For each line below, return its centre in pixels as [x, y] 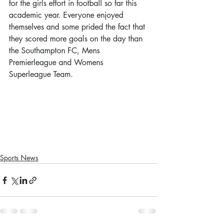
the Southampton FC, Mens [55, 51]
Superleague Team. [41, 74]
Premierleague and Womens [57, 62]
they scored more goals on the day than [77, 39]
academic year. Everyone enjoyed [67, 15]
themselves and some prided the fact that [78, 27]
